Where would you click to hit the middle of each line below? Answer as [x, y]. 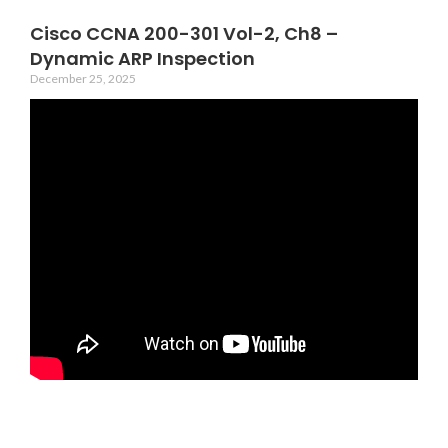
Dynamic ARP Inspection [142, 58]
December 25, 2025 [83, 78]
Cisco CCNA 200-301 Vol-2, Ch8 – [184, 33]
